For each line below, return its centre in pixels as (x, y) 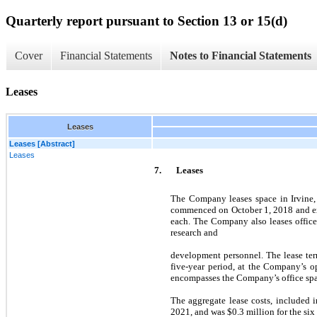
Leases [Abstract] (42, 143)
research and (194, 232)
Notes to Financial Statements (241, 56)
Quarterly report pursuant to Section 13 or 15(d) (146, 21)
